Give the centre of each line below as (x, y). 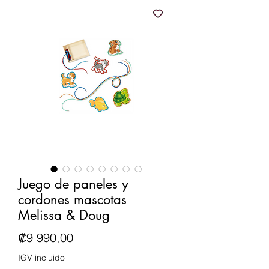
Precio (89, 237)
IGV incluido (41, 257)
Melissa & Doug (64, 215)
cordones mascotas (72, 199)
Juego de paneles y (73, 183)
